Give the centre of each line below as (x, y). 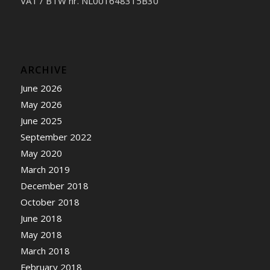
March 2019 (45, 169)
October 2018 (50, 202)
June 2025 (41, 120)
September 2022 (56, 137)
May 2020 (41, 153)
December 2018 (54, 185)
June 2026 (41, 88)
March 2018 (45, 250)
